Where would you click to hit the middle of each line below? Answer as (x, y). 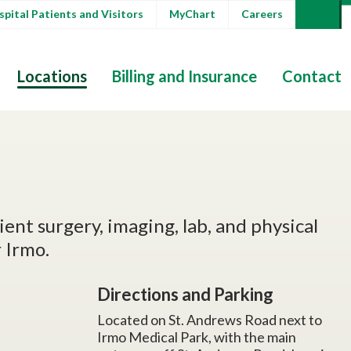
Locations (52, 76)
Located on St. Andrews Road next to (210, 320)
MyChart (192, 14)
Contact (312, 76)
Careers (262, 14)
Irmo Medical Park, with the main (197, 337)
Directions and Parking (185, 294)
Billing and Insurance (185, 76)
